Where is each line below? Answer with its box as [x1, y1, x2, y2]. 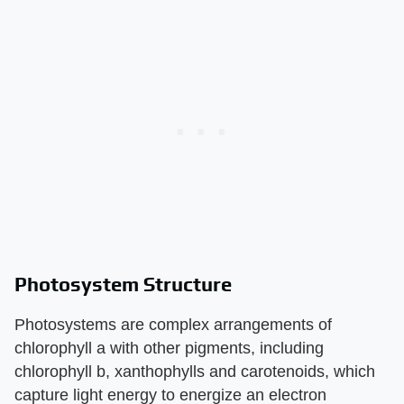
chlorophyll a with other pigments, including [14, 338, 324, 357]
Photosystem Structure [14, 271, 232, 296]
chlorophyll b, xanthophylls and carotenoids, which [14, 362, 375, 381]
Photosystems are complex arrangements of [14, 315, 332, 334]
